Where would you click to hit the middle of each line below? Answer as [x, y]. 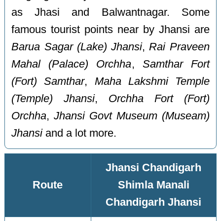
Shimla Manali [153, 185]
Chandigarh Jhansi [154, 203]
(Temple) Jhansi [53, 98]
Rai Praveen [179, 47]
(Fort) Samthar [48, 81]
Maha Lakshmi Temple [152, 81]
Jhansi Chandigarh [154, 168]
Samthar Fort [176, 64]
